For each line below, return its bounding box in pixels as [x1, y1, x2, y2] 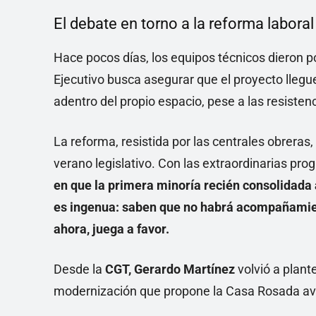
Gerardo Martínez [134, 262, 238, 277]
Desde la [54, 262, 105, 277]
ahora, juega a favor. [54, 221, 169, 237]
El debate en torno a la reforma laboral [54, 15, 314, 33]
